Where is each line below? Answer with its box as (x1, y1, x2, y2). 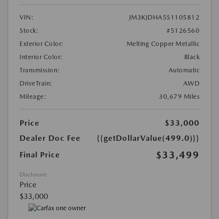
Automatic (168, 66, 199, 74)
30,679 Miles (159, 93, 199, 101)
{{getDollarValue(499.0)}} (97, 133, 199, 143)
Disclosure (20, 171, 46, 178)
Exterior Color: (20, 40, 64, 48)
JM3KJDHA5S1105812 (129, 14, 199, 22)
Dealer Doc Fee (20, 133, 81, 143)
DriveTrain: (20, 80, 53, 88)
